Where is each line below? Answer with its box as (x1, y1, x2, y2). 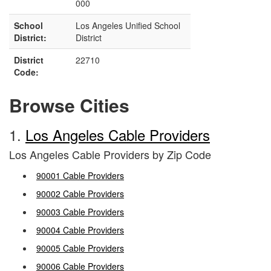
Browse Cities (9, 92, 129, 118)
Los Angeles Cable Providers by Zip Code (9, 146, 211, 162)
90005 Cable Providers (36, 242, 124, 254)
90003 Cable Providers (36, 206, 124, 218)
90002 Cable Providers (36, 188, 124, 200)
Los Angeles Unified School (76, 19, 180, 31)
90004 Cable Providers (36, 224, 124, 236)
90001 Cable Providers (36, 169, 124, 181)
